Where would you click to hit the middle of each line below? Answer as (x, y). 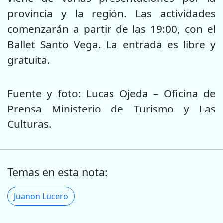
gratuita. (29, 60)
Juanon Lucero (41, 196)
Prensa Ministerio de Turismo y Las (111, 108)
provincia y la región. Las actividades (111, 14)
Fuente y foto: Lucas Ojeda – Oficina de (111, 93)
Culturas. (30, 124)
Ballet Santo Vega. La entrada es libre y (111, 45)
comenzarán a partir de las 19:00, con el (111, 29)
